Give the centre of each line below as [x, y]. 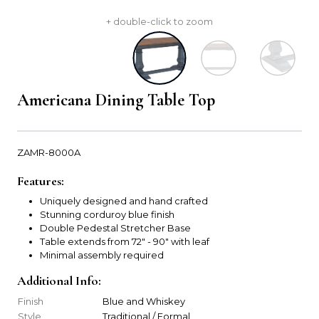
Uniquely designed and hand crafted [124, 201]
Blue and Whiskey [144, 302]
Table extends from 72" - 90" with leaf [125, 242]
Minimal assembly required [102, 255]
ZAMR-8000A [49, 153]
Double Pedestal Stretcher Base [115, 228]
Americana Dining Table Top [116, 100]
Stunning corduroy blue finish [107, 215]
